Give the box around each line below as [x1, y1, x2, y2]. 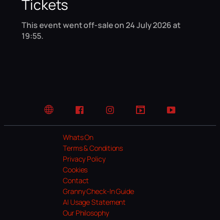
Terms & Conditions [63, 143, 123, 153]
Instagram [110, 110, 141, 119]
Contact [63, 176, 89, 186]
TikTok [140, 110, 160, 119]
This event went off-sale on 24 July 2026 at [22, 19, 181, 30]
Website [49, 110, 74, 119]
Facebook [79, 110, 110, 119]
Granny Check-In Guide [63, 187, 134, 196]
